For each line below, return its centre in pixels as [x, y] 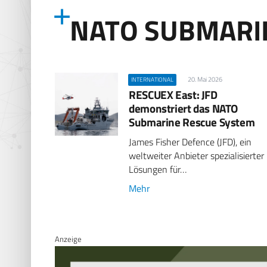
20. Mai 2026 [205, 79]
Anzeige [68, 239]
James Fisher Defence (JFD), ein [190, 142]
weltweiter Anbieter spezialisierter [197, 155]
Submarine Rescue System [192, 122]
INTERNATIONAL [153, 79]
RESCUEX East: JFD [173, 94]
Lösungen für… [158, 169]
